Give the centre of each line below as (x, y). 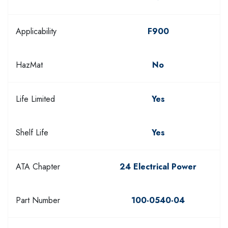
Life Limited (35, 99)
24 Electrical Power (158, 166)
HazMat (29, 65)
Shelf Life (32, 132)
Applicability (36, 31)
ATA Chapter (38, 166)
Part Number (38, 200)
